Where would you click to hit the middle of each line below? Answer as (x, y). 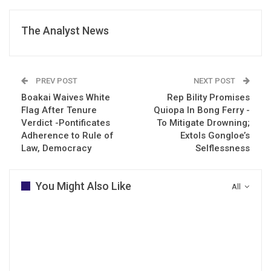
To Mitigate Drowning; (203, 122)
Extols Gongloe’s (215, 135)
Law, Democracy (56, 148)
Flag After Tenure (59, 110)
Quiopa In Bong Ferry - (202, 110)
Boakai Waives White (66, 97)
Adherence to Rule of (67, 135)
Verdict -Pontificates (66, 122)
